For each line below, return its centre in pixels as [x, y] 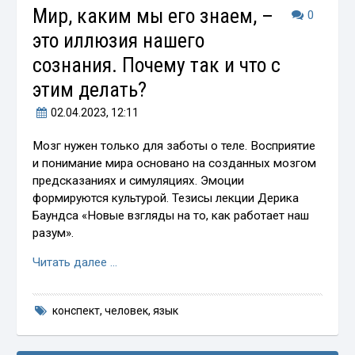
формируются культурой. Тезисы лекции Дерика [166, 198]
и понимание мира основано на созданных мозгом [175, 163]
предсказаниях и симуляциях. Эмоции [139, 180]
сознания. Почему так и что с [157, 65]
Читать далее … [75, 262]
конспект [76, 310]
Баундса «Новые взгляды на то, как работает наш [171, 215]
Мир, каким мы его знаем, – [153, 15]
